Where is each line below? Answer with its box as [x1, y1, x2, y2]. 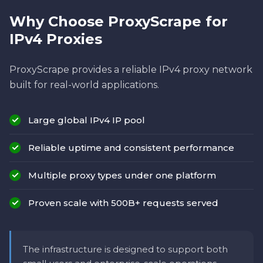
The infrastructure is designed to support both [23, 244, 228, 255]
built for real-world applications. [9, 79, 159, 91]
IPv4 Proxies [9, 31, 102, 48]
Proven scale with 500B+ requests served [28, 197, 218, 209]
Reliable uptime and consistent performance [28, 142, 234, 154]
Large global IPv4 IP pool [28, 114, 145, 126]
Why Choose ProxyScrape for [9, 13, 228, 31]
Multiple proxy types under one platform [28, 170, 216, 181]
